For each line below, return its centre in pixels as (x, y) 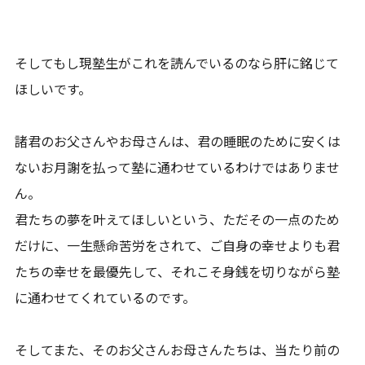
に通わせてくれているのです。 (106, 297)
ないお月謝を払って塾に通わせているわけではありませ (178, 167)
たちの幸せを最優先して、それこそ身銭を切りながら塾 (178, 271)
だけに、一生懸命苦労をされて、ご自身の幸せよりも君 (178, 245)
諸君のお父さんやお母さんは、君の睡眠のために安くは (178, 141)
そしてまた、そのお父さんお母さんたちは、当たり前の (178, 350)
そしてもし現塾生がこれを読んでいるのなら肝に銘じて (177, 63)
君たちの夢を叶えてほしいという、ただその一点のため (178, 219)
